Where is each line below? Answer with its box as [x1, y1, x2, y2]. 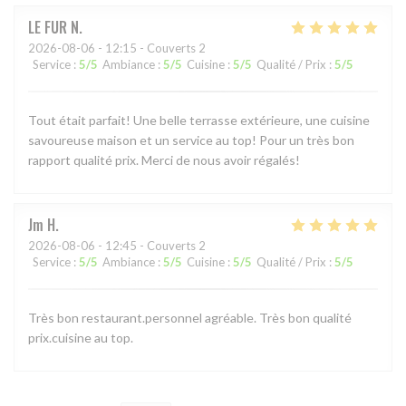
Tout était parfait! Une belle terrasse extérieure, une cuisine [28, 111, 370, 128]
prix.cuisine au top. [28, 329, 133, 345]
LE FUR [28, 15, 67, 38]
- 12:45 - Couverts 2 [95, 237, 206, 253]
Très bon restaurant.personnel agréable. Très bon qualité [28, 309, 352, 325]
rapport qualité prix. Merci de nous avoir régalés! [28, 151, 300, 168]
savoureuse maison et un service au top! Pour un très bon [28, 131, 354, 148]
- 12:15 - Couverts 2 [95, 40, 206, 55]
